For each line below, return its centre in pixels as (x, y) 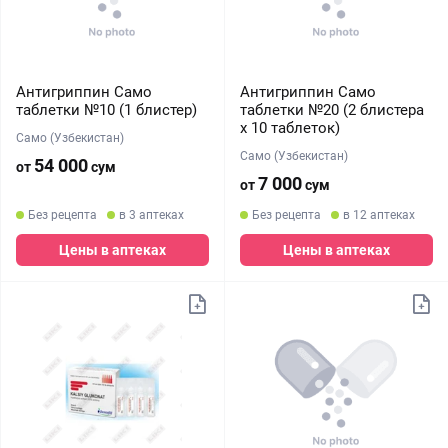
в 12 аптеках (378, 215)
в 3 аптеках (151, 215)
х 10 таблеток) (289, 128)
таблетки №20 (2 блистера (331, 110)
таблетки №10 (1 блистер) (106, 110)
